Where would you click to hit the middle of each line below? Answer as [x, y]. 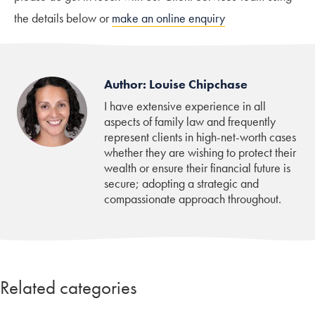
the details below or [63, 18]
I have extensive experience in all [185, 105]
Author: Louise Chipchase [176, 84]
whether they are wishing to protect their [200, 152]
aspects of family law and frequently [190, 121]
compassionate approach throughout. [193, 198]
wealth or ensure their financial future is [197, 167]
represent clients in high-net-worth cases [200, 136]
